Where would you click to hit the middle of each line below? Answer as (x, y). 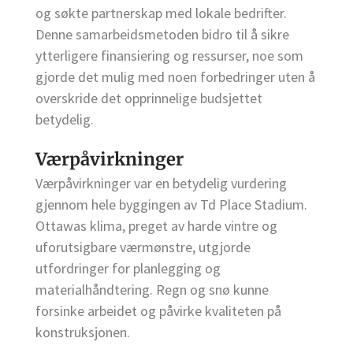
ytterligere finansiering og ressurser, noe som (169, 55)
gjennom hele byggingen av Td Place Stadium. (171, 204)
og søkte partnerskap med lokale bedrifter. (161, 13)
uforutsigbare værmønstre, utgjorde (143, 247)
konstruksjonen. (83, 332)
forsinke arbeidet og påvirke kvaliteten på (158, 310)
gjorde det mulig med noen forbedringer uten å (175, 76)
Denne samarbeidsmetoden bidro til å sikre (162, 34)
